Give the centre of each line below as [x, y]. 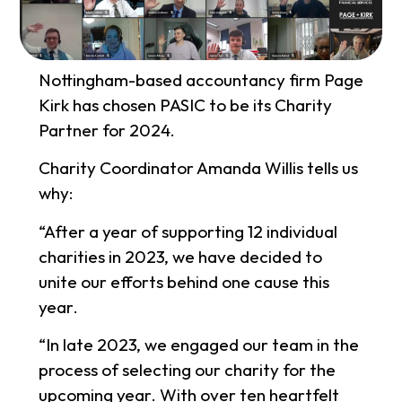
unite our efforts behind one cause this [184, 281]
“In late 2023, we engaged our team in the [198, 345]
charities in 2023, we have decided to [180, 256]
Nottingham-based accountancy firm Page [201, 80]
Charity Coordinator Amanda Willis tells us [198, 168]
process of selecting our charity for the [187, 370]
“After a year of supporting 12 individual [188, 231]
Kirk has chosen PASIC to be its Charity [185, 105]
